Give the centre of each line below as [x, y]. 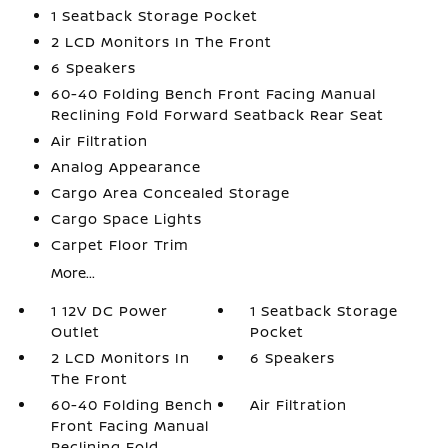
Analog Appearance [125, 166]
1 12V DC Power [109, 310]
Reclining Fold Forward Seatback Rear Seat [217, 114]
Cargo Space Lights [126, 218]
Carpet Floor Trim [119, 244]
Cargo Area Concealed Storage [170, 192]
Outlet [75, 331]
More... [72, 272]
